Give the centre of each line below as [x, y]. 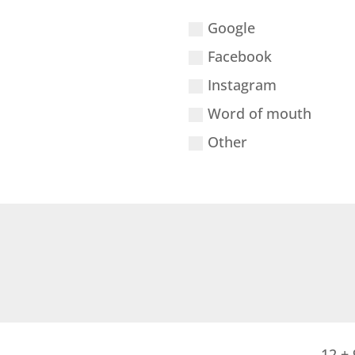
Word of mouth [259, 113]
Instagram [242, 84]
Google [231, 27]
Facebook [239, 56]
